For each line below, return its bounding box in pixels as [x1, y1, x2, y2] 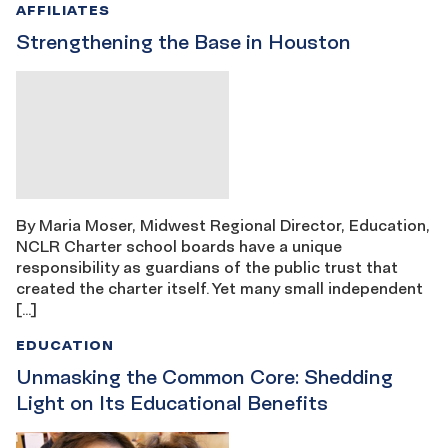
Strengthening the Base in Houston [16, 30, 351, 54]
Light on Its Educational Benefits [16, 390, 328, 415]
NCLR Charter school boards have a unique [16, 235, 342, 256]
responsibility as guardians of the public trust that [16, 256, 398, 277]
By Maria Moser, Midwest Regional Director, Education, [16, 214, 430, 235]
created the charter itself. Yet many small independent [16, 277, 423, 298]
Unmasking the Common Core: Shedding [16, 364, 393, 389]
